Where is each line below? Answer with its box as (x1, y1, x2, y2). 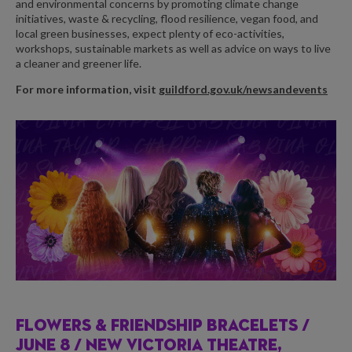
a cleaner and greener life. (16, 57, 141, 70)
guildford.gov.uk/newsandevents (159, 82, 328, 96)
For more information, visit (16, 82, 159, 96)
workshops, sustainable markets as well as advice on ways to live (16, 42, 331, 55)
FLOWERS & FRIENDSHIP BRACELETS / (16, 318, 310, 335)
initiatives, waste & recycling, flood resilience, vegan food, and (16, 12, 318, 25)
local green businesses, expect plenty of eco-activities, (16, 27, 284, 40)
